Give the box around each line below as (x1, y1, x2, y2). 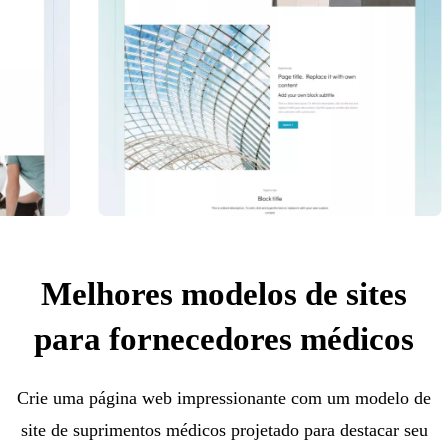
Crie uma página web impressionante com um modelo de (17, 387, 431, 408)
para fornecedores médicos (34, 320, 414, 357)
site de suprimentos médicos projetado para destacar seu (20, 419, 428, 440)
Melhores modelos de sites (41, 275, 407, 312)
